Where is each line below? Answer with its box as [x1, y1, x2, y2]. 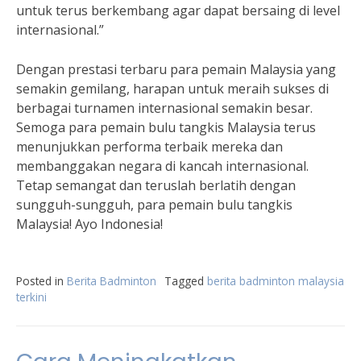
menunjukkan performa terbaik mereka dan [16, 138, 283, 156]
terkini [16, 289, 47, 305]
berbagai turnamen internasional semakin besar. [16, 99, 313, 117]
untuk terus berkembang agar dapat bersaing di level [16, 2, 340, 19]
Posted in [16, 273, 67, 288]
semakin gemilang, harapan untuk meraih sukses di [16, 80, 329, 98]
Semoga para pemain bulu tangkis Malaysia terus [16, 118, 316, 136]
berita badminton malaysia [207, 273, 344, 288]
